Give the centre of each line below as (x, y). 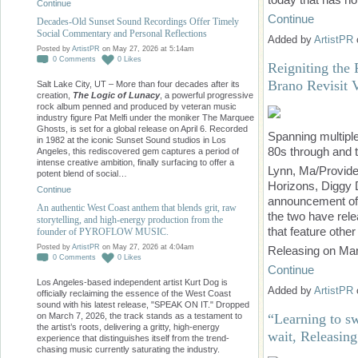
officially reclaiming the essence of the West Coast (134, 294)
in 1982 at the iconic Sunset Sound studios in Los (131, 140)
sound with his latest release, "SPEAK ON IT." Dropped (143, 305)
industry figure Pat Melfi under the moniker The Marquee (145, 118)
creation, (54, 95)
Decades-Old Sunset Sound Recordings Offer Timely (138, 22)
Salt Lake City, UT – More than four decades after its (138, 84)
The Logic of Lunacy (116, 95)
